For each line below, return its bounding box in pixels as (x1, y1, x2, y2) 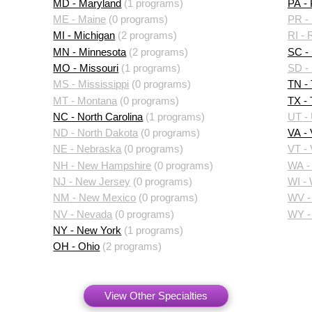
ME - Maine (53, 13, 107, 25)
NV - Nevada (53, 208, 113, 220)
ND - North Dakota (53, 127, 139, 139)
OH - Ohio (53, 241, 100, 253)
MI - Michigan (53, 30, 116, 42)
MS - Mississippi (53, 79, 130, 91)
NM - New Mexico (53, 192, 136, 204)
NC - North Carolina (53, 111, 143, 123)
